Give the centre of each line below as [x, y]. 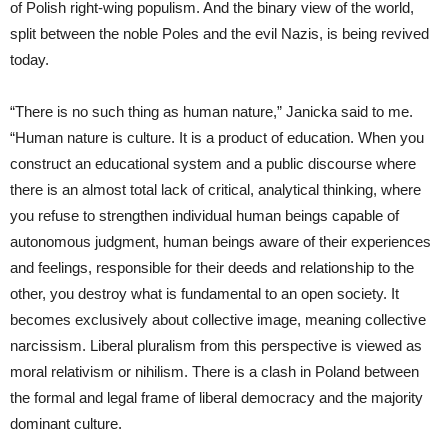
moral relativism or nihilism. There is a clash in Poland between [214, 371]
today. [29, 59]
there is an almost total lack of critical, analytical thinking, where [215, 189]
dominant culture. [66, 423]
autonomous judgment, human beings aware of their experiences [220, 241]
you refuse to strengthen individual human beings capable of [204, 215]
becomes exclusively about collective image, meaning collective [218, 319]
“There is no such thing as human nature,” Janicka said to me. [211, 111]
